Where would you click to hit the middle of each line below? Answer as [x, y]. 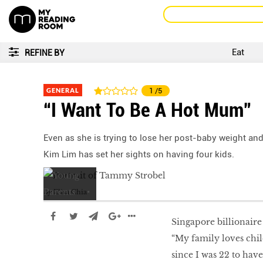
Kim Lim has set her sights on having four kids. [139, 154]
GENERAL [63, 90]
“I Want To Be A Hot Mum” [147, 110]
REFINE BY [45, 53]
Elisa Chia [70, 192]
